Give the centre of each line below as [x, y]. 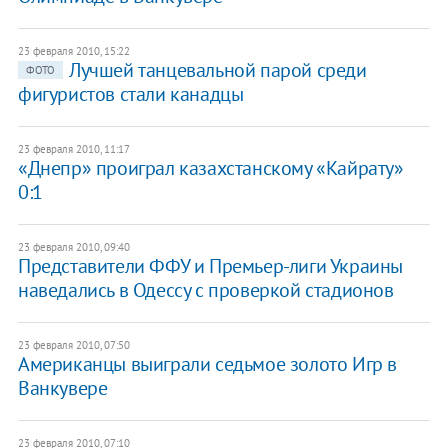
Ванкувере [62, 387]
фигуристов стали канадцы [130, 93]
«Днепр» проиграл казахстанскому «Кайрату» [210, 167]
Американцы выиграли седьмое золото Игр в [207, 363]
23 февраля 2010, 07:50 [73, 344]
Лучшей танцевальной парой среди [217, 69]
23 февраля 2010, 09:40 [73, 246]
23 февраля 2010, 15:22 [73, 50]
